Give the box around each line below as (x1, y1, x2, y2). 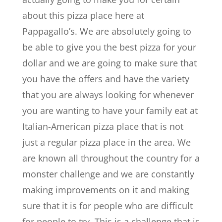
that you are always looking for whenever (22, 89, 194, 101)
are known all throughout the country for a (22, 152, 200, 165)
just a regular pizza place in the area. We (22, 136, 191, 149)
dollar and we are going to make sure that (22, 57, 197, 69)
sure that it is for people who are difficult (22, 200, 193, 212)
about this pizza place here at (22, 9, 144, 22)
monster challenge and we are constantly (22, 168, 194, 180)
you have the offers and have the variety (22, 73, 189, 85)
